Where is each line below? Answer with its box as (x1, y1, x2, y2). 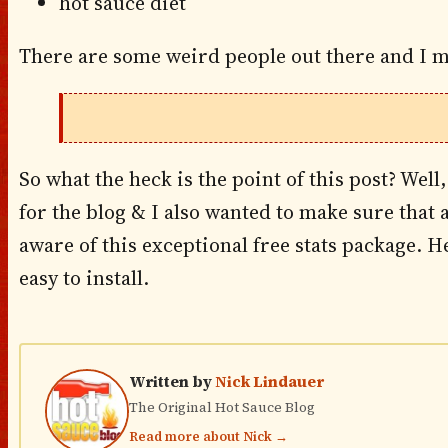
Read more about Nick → (128, 428, 288, 446)
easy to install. (18, 264, 149, 293)
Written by (128, 371, 215, 393)
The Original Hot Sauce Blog (128, 398, 315, 418)
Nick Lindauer (214, 371, 324, 393)
